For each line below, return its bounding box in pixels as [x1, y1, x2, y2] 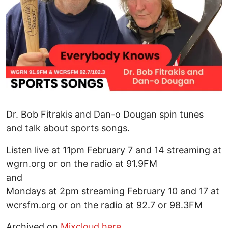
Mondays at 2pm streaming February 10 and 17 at [6, 186, 219, 197]
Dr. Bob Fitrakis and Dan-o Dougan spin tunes [6, 109, 204, 120]
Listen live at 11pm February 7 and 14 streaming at [6, 145, 221, 156]
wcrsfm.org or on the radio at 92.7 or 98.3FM [6, 199, 203, 211]
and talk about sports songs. [6, 123, 130, 134]
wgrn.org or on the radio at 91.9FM [6, 158, 157, 169]
